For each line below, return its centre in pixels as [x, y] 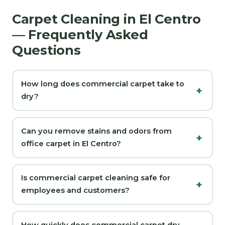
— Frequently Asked [80, 34]
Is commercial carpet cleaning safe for [95, 178]
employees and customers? [75, 191]
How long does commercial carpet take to [102, 84]
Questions [46, 50]
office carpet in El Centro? [71, 143]
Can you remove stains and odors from [96, 131]
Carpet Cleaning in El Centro [106, 19]
